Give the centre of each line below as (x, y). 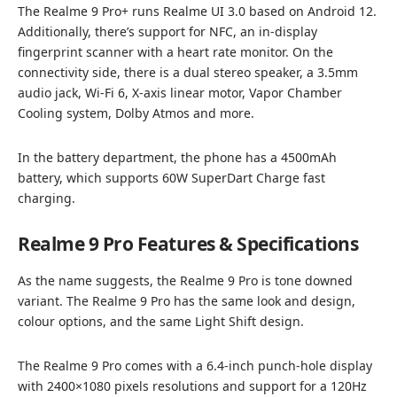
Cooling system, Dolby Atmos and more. (136, 113)
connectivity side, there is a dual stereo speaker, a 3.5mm (188, 73)
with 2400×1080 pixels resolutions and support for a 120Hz (192, 386)
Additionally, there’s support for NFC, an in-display (167, 32)
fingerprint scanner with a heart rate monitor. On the (175, 52)
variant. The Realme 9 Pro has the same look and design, (187, 301)
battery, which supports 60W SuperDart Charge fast (171, 178)
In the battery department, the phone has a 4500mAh (177, 158)
